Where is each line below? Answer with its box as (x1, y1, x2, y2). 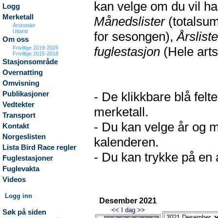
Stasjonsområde (2, 58, 58, 66)
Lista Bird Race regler (2, 144, 76, 151)
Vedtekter (2, 101, 35, 109)
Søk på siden (2, 208, 46, 216)
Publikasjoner (2, 90, 49, 98)
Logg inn (5, 192, 33, 200)
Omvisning (2, 79, 39, 87)
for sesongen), (94, 29, 177, 44)
